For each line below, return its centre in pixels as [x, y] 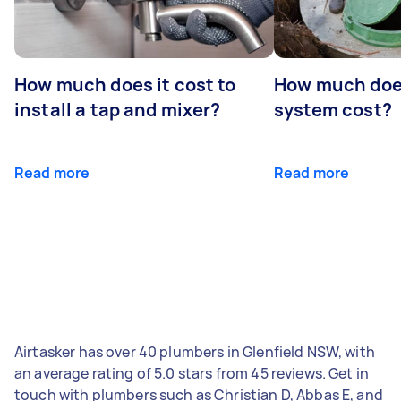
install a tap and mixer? [118, 109]
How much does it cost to [125, 84]
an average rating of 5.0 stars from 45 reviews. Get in [192, 373]
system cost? [333, 109]
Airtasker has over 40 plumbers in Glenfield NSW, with [195, 351]
